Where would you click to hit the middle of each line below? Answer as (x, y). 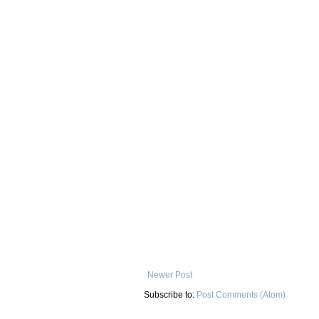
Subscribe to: (170, 294)
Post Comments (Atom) (241, 294)
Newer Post (170, 274)
